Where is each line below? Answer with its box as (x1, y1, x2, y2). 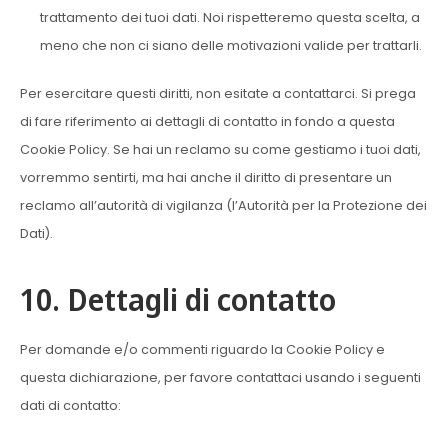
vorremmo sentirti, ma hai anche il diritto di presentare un (20, 169, 392, 186)
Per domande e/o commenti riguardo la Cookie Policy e (20, 341, 385, 358)
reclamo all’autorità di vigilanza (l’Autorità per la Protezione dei (20, 197, 427, 214)
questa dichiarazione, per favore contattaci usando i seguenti (20, 369, 421, 386)
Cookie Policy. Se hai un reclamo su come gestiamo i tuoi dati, (20, 141, 421, 158)
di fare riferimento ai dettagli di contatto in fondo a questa (20, 113, 395, 130)
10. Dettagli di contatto (20, 279, 336, 320)
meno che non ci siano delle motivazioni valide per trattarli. (40, 37, 422, 54)
